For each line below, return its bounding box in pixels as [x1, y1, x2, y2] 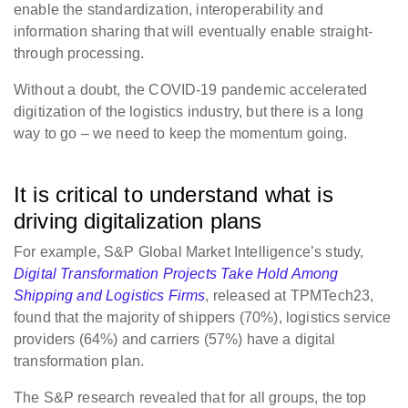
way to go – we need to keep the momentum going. [14, 125, 348, 141]
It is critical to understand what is [14, 181, 333, 207]
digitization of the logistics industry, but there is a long [14, 103, 364, 119]
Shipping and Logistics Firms [14, 287, 206, 303]
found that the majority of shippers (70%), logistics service [14, 309, 392, 325]
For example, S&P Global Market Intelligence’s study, [14, 243, 364, 260]
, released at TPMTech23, [205, 287, 374, 303]
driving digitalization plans [14, 208, 262, 233]
